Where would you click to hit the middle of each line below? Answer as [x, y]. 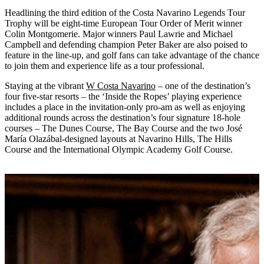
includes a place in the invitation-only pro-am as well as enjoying [125, 107]
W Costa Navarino [121, 85]
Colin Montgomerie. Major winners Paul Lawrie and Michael [119, 34]
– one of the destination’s [203, 85]
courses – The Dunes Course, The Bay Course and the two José [123, 128]
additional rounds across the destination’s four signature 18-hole [123, 117]
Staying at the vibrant [45, 85]
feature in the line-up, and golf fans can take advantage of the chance [132, 55]
